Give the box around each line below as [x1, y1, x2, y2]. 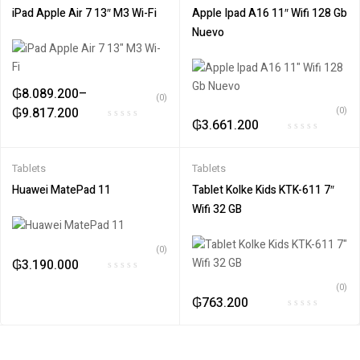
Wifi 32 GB [192, 201, 242, 219]
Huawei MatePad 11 [12, 182, 111, 199]
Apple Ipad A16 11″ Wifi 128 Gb [192, 4, 347, 22]
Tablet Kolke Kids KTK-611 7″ [192, 182, 334, 199]
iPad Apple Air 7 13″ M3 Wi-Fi [12, 4, 157, 22]
